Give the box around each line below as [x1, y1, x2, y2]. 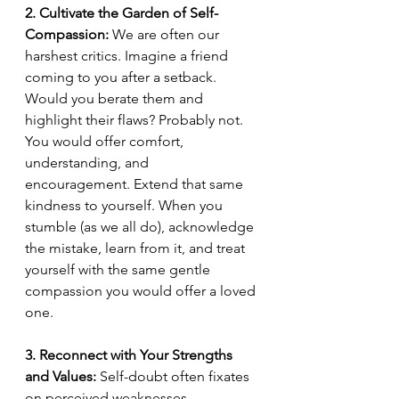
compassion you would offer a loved [25, 282, 259, 300]
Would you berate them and [25, 90, 207, 108]
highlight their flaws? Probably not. [25, 111, 247, 129]
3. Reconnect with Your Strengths [25, 346, 236, 364]
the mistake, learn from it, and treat [25, 240, 248, 257]
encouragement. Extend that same [25, 175, 247, 193]
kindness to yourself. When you [25, 197, 226, 215]
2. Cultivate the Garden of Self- [25, 4, 218, 22]
